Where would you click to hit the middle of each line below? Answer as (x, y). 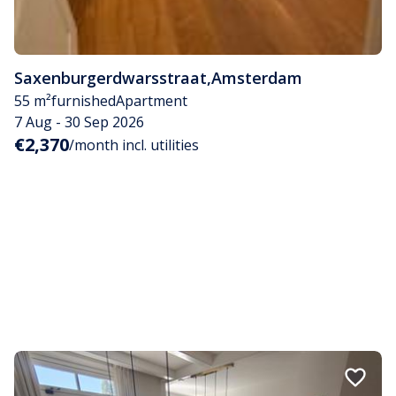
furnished (84, 100)
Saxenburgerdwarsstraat (110, 77)
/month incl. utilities (134, 145)
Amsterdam (257, 77)
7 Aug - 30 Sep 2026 (79, 122)
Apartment (152, 100)
